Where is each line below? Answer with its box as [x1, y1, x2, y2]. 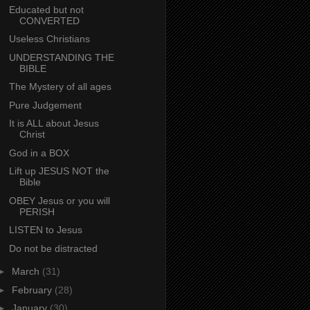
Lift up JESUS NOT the [8, 165, 109, 177]
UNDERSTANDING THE [8, 51, 114, 63]
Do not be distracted [8, 242, 98, 254]
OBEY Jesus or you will [8, 194, 110, 206]
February [11, 284, 55, 295]
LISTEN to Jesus [8, 224, 82, 236]
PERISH [19, 206, 55, 217]
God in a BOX [8, 147, 69, 158]
